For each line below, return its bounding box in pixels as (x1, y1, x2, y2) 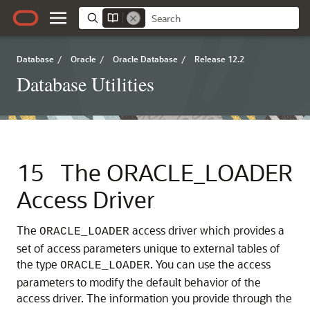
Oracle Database (113, 53, 178, 64)
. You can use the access (150, 257, 271, 271)
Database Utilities (17, 71, 154, 97)
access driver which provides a (129, 223, 284, 237)
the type (17, 257, 60, 271)
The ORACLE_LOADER (60, 157, 293, 187)
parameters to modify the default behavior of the (17, 275, 261, 289)
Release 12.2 (194, 53, 244, 64)
